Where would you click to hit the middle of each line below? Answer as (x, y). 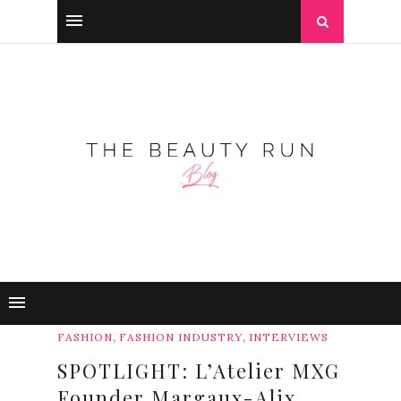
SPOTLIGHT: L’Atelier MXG (199, 371)
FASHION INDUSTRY (181, 337)
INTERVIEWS (289, 337)
